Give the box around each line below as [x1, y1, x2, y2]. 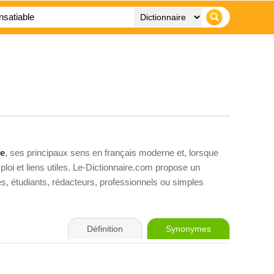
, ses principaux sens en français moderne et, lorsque [5, 147, 218, 158]
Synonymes [166, 224, 211, 234]
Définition [87, 224, 123, 234]
